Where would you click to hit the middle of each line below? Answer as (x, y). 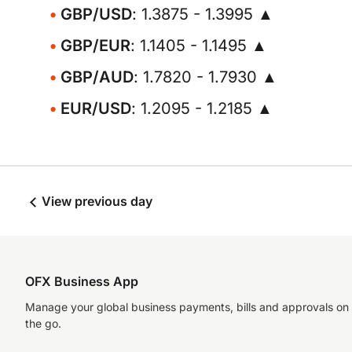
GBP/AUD (97, 77)
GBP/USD (96, 14)
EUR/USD (96, 108)
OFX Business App (82, 281)
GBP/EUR (95, 46)
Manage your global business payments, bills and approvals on (187, 307)
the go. (43, 323)
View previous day (95, 201)
